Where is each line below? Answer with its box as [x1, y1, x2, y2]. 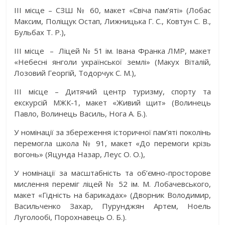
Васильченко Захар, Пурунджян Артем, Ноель [14, 201, 211, 211]
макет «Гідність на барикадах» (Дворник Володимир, [14, 190, 211, 200]
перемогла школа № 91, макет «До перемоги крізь [14, 138, 211, 149]
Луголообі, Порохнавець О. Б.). [14, 212, 127, 222]
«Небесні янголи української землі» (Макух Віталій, [14, 57, 211, 67]
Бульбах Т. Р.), [14, 27, 66, 38]
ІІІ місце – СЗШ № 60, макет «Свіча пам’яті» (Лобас [14, 5, 211, 16]
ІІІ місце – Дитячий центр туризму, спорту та [14, 86, 211, 97]
